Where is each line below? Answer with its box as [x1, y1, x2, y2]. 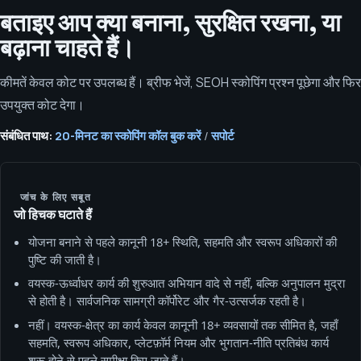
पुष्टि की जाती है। [27, 251, 102, 268]
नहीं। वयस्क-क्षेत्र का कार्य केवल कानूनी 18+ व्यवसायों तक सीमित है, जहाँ [27, 316, 338, 333]
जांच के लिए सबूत [19, 189, 92, 203]
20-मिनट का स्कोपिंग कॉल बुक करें [55, 127, 201, 144]
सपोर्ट [211, 127, 234, 144]
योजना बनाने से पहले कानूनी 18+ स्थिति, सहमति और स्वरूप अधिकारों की [27, 234, 337, 251]
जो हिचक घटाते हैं [14, 206, 92, 223]
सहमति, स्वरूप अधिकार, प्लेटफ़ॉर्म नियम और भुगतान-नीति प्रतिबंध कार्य [27, 334, 329, 351]
